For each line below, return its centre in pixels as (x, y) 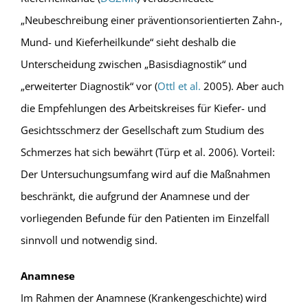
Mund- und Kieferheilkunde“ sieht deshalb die (128, 42)
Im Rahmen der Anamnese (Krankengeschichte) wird (143, 298)
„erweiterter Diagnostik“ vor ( (89, 86)
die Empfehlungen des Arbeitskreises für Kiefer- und (143, 108)
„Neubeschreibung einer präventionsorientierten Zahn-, (151, 20)
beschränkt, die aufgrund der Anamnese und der (135, 196)
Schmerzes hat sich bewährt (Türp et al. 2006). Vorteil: (147, 152)
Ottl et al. (179, 86)
